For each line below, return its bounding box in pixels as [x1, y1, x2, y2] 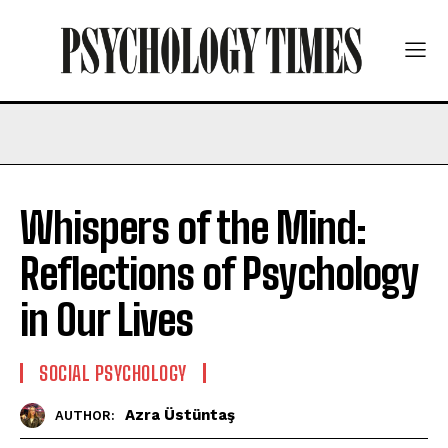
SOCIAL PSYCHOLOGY [39, 360, 187, 385]
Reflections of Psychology [20, 248, 418, 299]
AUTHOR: [55, 408, 115, 424]
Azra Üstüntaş [125, 406, 235, 425]
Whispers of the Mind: [20, 202, 366, 253]
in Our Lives [20, 294, 193, 345]
